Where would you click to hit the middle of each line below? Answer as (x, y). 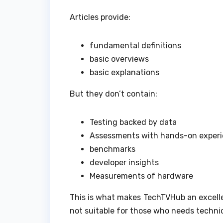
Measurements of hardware (141, 176)
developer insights (124, 162)
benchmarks (112, 149)
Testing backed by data (133, 122)
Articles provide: (100, 17)
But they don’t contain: (113, 94)
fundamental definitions (135, 45)
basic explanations (124, 72)
